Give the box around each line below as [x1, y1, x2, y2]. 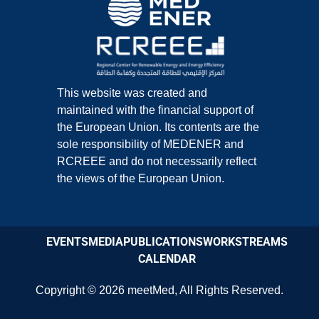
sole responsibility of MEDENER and [57, 137, 244, 150]
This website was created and [57, 86, 207, 99]
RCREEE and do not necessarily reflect [57, 155, 256, 167]
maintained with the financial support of [57, 103, 253, 116]
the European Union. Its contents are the [57, 120, 259, 133]
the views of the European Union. [57, 172, 224, 184]
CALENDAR [137, 251, 196, 266]
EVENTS [46, 234, 88, 249]
